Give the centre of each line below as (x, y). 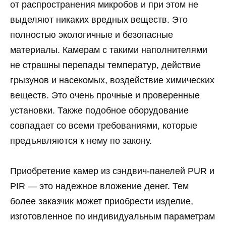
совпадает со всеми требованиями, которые (104, 125)
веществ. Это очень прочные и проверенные (105, 95)
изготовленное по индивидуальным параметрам (112, 217)
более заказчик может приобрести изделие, (102, 202)
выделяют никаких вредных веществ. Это (99, 19)
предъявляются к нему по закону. (81, 140)
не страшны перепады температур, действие (105, 65)
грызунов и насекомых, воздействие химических (112, 80)
